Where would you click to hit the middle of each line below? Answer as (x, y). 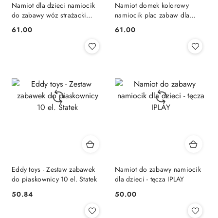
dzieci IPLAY (134, 25)
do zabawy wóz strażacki (49, 15)
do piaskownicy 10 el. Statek (54, 179)
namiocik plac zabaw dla (152, 15)
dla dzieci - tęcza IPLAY (150, 179)
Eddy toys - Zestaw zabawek (54, 170)
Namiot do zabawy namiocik (158, 170)
